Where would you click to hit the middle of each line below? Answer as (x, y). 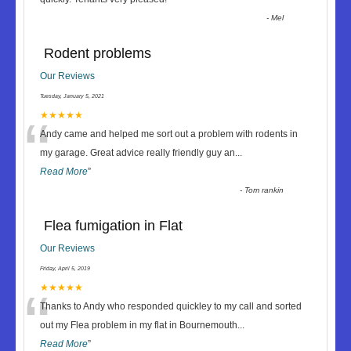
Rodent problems (98, 53)
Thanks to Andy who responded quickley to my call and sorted (171, 306)
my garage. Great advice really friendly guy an (138, 153)
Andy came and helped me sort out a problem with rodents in (169, 134)
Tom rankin (264, 190)
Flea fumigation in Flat (113, 226)
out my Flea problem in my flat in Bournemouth (139, 325)
